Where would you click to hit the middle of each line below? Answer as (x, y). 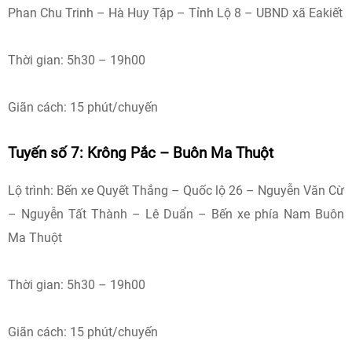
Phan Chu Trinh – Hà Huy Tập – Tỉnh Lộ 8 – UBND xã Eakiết (175, 13)
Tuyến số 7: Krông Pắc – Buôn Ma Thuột (141, 153)
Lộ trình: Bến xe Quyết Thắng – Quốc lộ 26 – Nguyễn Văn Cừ (176, 191)
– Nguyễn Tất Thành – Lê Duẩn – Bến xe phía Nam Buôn (176, 214)
